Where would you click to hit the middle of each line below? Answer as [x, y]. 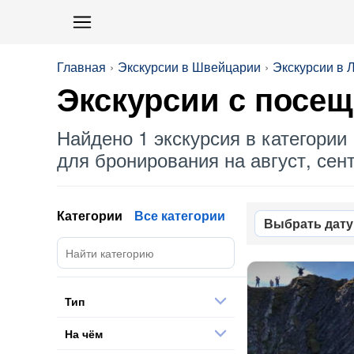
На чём [84, 333]
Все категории [180, 215]
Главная [81, 67]
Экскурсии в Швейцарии [189, 67]
